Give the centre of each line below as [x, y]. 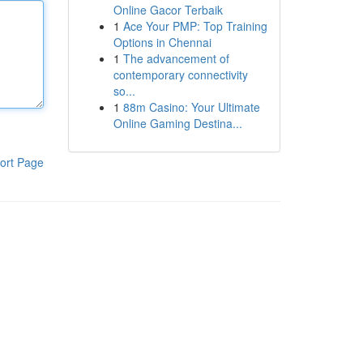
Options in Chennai [162, 42]
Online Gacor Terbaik [168, 10]
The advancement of [176, 58]
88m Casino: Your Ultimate [191, 107]
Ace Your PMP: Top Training [195, 26]
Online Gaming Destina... [177, 123]
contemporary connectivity [180, 75]
